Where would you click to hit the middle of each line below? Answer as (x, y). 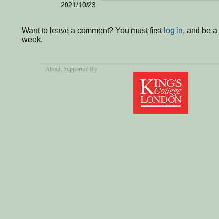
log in (173, 30)
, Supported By (79, 69)
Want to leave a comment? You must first (93, 30)
